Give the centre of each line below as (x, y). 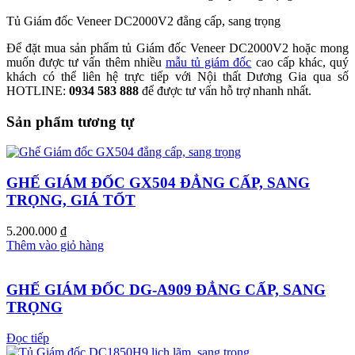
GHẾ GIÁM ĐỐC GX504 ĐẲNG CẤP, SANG (158, 183)
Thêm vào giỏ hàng (55, 245)
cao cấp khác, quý (300, 62)
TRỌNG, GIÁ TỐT (71, 200)
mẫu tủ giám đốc (208, 62)
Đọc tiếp (28, 338)
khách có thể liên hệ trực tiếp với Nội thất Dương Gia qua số (177, 76)
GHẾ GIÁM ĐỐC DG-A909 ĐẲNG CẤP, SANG (166, 290)
